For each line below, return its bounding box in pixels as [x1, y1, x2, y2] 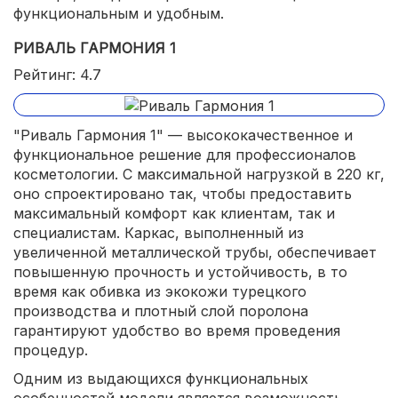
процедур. [13, 340, 88, 359]
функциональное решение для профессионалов [13, 145, 356, 163]
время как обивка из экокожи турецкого [13, 282, 306, 300]
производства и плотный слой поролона [13, 301, 308, 320]
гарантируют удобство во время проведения [13, 321, 340, 339]
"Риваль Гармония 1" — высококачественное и [13, 125, 353, 144]
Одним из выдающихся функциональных [13, 369, 308, 387]
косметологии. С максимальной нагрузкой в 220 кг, [13, 164, 385, 183]
